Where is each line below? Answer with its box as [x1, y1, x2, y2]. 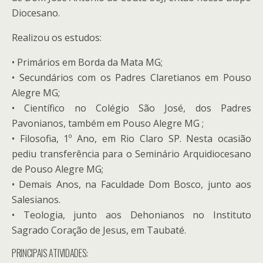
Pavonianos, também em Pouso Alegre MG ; [12, 117, 204, 130]
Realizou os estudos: [12, 31, 102, 44]
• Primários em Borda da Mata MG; [12, 56, 163, 69]
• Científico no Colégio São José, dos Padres [12, 102, 251, 114]
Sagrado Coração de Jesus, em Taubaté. [12, 224, 186, 237]
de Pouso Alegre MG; [12, 163, 103, 176]
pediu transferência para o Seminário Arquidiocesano [12, 147, 251, 160]
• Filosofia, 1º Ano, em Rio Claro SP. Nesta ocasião [12, 132, 251, 145]
